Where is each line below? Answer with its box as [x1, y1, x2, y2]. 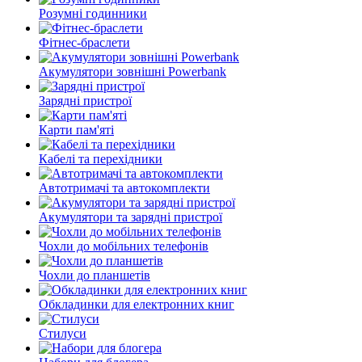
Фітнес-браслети [39, 36, 130, 49]
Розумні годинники [39, 6, 147, 20]
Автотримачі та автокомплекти [39, 181, 210, 195]
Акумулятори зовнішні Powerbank [39, 65, 226, 78]
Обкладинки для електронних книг [39, 297, 234, 311]
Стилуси [39, 326, 86, 340]
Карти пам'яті [39, 123, 114, 137]
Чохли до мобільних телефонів [39, 239, 208, 253]
